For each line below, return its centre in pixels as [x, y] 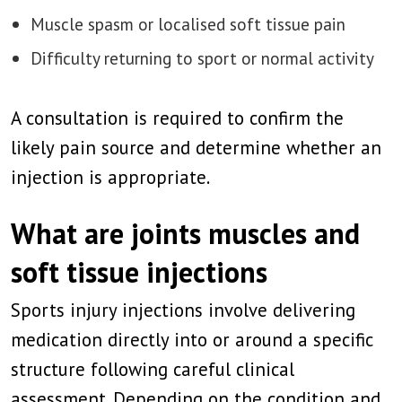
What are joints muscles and [185, 233]
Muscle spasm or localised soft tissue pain [188, 24]
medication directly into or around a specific [192, 340]
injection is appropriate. [110, 177]
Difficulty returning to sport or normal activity [202, 58]
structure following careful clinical [153, 369]
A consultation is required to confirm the [177, 118]
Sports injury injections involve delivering [183, 310]
